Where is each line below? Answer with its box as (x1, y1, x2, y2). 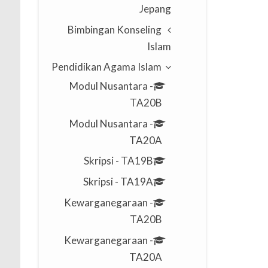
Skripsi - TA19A (83, 175, 154, 188)
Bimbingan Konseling (67, 23, 162, 36)
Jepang (139, 2, 171, 15)
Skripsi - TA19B (84, 154, 154, 167)
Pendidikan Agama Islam (51, 60, 162, 74)
